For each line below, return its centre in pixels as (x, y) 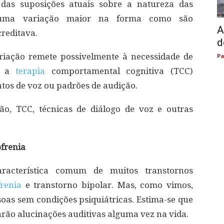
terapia (33, 71)
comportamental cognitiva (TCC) (122, 71)
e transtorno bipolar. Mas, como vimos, (109, 185)
